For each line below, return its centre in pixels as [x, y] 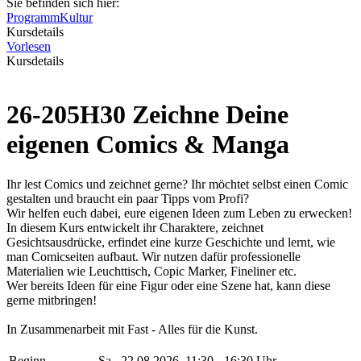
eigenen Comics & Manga [148, 145]
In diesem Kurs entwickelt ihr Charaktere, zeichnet [135, 227]
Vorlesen [29, 46]
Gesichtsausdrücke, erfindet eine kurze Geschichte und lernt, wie [171, 242]
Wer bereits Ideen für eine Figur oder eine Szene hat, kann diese [168, 285]
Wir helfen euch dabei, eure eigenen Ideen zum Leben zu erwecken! [179, 213]
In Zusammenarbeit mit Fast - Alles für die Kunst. [132, 329]
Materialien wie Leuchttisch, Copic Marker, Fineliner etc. [151, 271]
